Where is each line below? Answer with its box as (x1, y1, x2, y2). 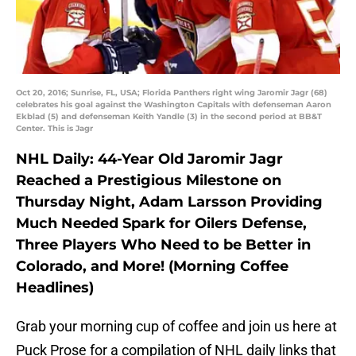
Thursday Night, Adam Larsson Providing (16, 193, 323, 211)
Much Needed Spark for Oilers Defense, (16, 215, 307, 233)
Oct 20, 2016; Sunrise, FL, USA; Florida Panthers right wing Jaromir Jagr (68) (16, 87, 327, 99)
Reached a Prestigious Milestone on (16, 172, 281, 190)
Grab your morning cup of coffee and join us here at (16, 318, 337, 335)
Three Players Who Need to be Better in (16, 236, 311, 254)
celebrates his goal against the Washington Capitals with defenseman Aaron (16, 99, 331, 110)
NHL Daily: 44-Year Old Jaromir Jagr (16, 150, 283, 168)
